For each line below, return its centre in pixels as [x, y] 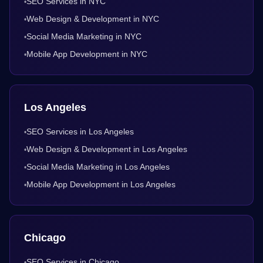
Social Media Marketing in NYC [84, 37]
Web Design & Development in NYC [93, 19]
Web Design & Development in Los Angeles [107, 149]
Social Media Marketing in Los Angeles [98, 167]
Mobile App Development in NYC [87, 54]
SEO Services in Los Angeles [80, 132]
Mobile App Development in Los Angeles [101, 185]
